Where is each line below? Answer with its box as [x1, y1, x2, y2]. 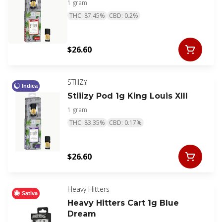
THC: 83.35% [69, 118, 105, 127]
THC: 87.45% [69, 11, 105, 20]
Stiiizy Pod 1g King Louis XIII [67, 91, 188, 101]
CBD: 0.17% [109, 118, 142, 127]
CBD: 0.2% [109, 11, 138, 20]
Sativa [22, 190, 38, 196]
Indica [22, 82, 38, 89]
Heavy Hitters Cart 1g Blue [67, 198, 179, 208]
